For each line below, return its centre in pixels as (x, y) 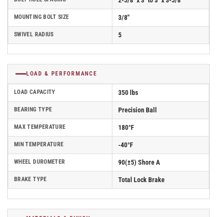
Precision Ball (138, 110)
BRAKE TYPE (31, 179)
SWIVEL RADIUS (34, 35)
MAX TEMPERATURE (40, 127)
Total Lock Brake (141, 180)
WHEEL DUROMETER (40, 162)
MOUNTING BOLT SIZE (42, 17)
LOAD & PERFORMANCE (62, 74)
